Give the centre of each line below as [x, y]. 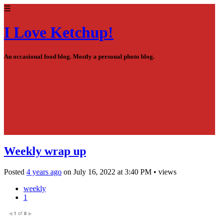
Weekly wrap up [45, 151]
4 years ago [44, 172]
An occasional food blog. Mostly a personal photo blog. [79, 56]
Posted [15, 172]
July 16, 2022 [94, 172]
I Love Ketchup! [59, 33]
